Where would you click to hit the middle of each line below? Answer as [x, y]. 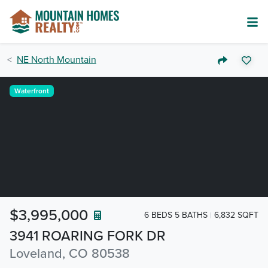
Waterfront [31, 91]
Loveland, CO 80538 [70, 254]
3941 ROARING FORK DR [88, 236]
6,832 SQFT [236, 215]
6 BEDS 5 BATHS [176, 215]
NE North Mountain [57, 60]
